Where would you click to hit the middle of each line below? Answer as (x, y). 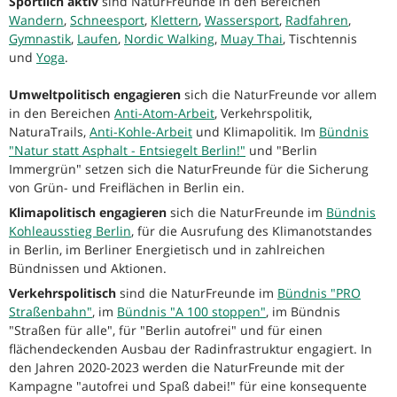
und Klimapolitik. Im (256, 132)
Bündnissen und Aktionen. (88, 269)
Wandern (36, 20)
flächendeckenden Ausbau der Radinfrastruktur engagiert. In (191, 349)
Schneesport (107, 20)
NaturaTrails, (49, 132)
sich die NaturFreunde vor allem (279, 95)
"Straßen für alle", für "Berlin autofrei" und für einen (166, 331)
